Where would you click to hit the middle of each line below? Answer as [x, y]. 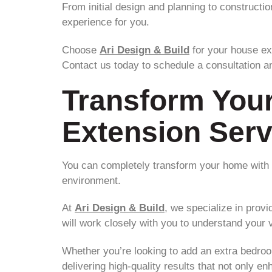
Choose [81, 50]
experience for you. [106, 22]
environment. [91, 181]
